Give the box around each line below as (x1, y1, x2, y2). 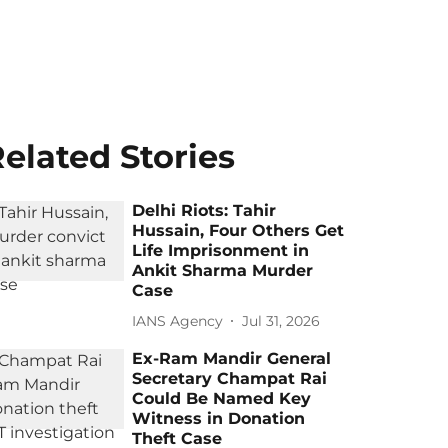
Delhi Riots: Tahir (132, 201, 277, 220)
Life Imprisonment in (132, 241, 310, 260)
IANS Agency (132, 311, 224, 330)
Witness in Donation (132, 409, 306, 428)
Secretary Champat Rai (132, 369, 328, 388)
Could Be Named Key (132, 389, 312, 408)
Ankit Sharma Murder (132, 261, 314, 280)
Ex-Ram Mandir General (132, 349, 332, 368)
